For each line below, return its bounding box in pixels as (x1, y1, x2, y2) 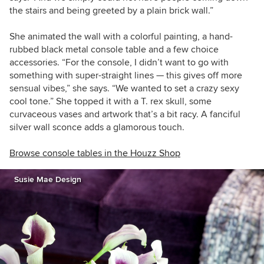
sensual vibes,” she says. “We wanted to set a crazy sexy (9, 82, 239, 95)
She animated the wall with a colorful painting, (9, 31, 202, 43)
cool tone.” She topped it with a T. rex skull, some (9, 95, 212, 108)
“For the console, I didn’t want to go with (62, 57, 229, 69)
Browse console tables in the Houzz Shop (9, 147, 180, 160)
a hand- (202, 31, 233, 43)
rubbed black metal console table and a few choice (9, 44, 219, 56)
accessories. (9, 57, 62, 69)
